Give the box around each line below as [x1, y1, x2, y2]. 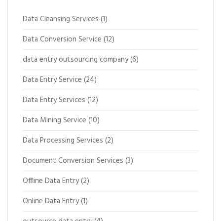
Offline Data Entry [23, 175, 79, 187]
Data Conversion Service [23, 34, 102, 45]
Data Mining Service [23, 114, 86, 126]
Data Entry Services [23, 94, 85, 106]
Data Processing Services [23, 135, 103, 147]
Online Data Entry [23, 195, 79, 207]
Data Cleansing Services [23, 13, 99, 25]
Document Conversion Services [23, 155, 123, 167]
